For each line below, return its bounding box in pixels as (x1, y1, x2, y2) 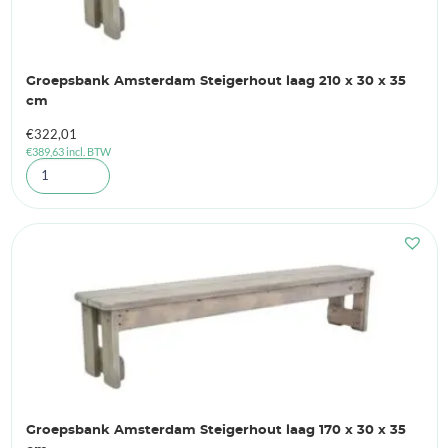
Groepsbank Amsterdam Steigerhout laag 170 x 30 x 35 (25, 423, 406, 437)
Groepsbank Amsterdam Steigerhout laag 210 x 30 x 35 (25, 74, 406, 88)
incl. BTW (65, 144, 111, 158)
